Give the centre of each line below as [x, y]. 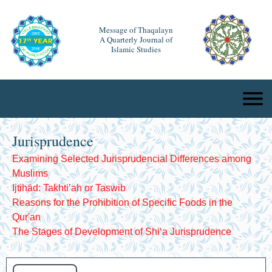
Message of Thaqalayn [136, 30]
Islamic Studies [136, 49]
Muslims [30, 173]
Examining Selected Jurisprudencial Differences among [132, 158]
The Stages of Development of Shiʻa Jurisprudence [122, 231]
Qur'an [26, 217]
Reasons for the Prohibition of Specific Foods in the [122, 202]
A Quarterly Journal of [136, 40]
